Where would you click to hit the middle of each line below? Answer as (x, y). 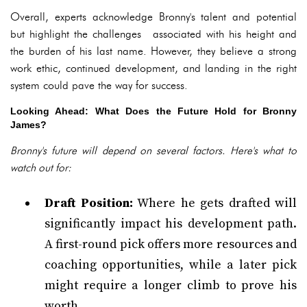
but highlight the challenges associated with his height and (153, 34)
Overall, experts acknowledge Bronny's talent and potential (153, 17)
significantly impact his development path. (171, 224)
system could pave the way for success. (99, 85)
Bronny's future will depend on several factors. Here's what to (153, 150)
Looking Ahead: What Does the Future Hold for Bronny (153, 111)
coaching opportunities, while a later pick (171, 265)
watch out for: (41, 168)
